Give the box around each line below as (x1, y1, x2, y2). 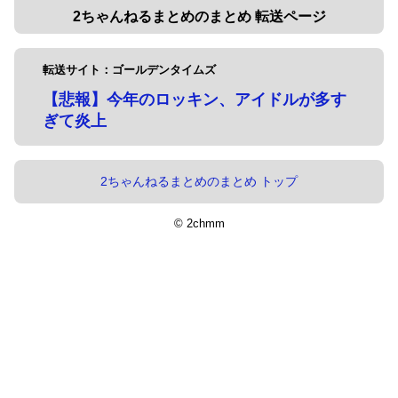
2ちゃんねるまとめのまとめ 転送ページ (72, 9, 326, 24)
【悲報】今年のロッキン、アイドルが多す (43, 90, 346, 108)
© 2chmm (173, 216, 225, 230)
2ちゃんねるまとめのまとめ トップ (100, 174, 298, 189)
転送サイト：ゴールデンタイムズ (43, 63, 216, 76)
